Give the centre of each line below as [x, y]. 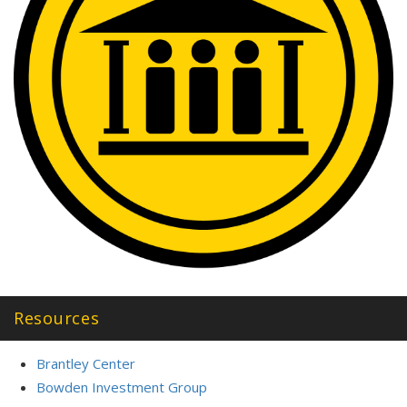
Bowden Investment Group [122, 387]
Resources [57, 318]
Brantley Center [86, 364]
